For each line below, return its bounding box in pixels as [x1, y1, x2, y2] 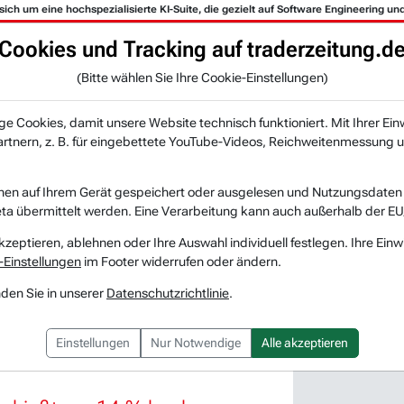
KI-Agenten [99, 67, 163, 82]
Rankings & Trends [272, 67, 377, 82]
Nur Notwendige [151, 335, 241, 350]
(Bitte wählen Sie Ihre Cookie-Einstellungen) [76, 69, 328, 85]
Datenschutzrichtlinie [106, 285, 229, 300]
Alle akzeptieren [262, 335, 348, 350]
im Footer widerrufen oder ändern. [81, 253, 281, 269]
